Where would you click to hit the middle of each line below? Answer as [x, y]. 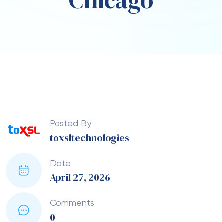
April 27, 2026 [80, 177]
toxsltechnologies [89, 138]
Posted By [70, 124]
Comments [72, 203]
